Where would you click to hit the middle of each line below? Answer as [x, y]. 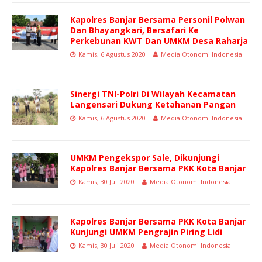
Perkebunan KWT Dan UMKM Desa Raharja [159, 41]
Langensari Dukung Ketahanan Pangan [153, 105]
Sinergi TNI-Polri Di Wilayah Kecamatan [153, 94]
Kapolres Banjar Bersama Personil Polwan [158, 20]
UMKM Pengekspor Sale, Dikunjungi [145, 158]
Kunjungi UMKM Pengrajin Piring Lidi [146, 232]
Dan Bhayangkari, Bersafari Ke [135, 30]
